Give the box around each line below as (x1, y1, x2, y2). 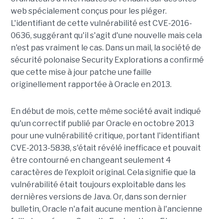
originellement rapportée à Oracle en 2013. (10, 80, 172, 89)
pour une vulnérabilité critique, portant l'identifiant (10, 131, 200, 141)
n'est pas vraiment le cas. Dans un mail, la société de (10, 43, 201, 53)
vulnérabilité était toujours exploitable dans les (10, 180, 186, 190)
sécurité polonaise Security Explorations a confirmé (10, 55, 204, 65)
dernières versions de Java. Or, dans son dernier (10, 192, 187, 202)
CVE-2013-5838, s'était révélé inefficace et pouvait (10, 143, 201, 153)
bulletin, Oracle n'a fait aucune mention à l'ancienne (10, 204, 202, 214)
